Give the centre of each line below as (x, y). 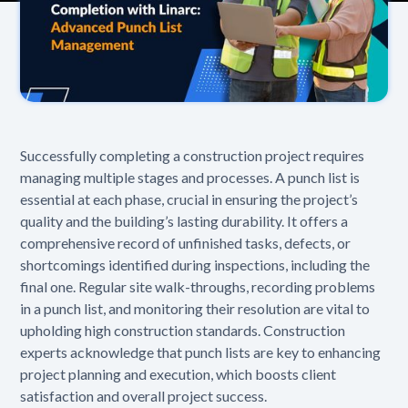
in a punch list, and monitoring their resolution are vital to (195, 309)
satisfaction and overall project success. (144, 396)
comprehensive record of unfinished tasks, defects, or (186, 243)
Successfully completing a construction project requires (193, 156)
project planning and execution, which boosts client (178, 374)
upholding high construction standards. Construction (183, 331)
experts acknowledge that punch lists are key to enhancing (201, 352)
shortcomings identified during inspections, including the (195, 265)
